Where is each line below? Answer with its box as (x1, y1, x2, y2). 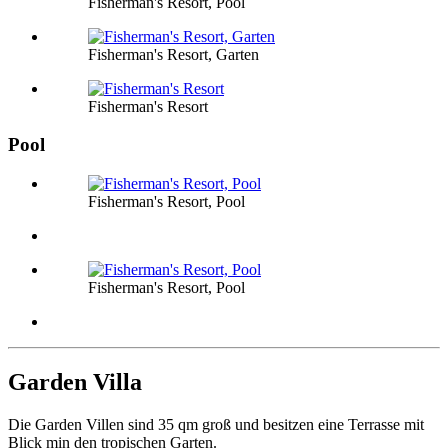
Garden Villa (8, 369, 142, 396)
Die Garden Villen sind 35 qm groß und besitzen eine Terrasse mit (8, 415, 424, 433)
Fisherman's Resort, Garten (88, 45, 259, 63)
